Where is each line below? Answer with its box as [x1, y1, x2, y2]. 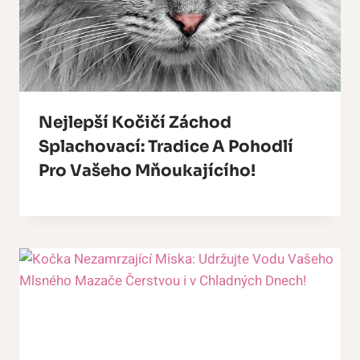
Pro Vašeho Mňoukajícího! [39, 161, 256, 182]
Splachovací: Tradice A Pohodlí [39, 137, 293, 157]
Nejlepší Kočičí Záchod [39, 112, 231, 133]
